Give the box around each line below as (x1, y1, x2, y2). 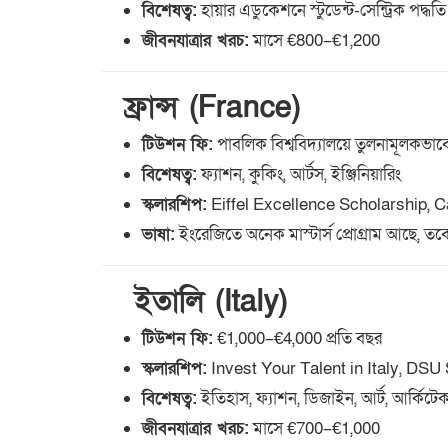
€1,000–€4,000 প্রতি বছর (213, 327, 382, 351)
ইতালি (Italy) (102, 282, 287, 323)
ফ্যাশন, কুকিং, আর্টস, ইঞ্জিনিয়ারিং (197, 163, 401, 187)
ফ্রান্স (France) (102, 88, 300, 129)
